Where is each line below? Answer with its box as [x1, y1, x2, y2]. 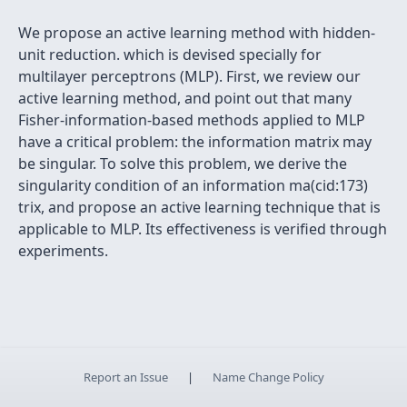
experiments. [18, 241, 108, 261]
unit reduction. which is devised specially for [18, 45, 322, 65]
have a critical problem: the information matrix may [18, 132, 372, 152]
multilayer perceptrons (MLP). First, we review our [18, 66, 361, 86]
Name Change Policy [212, 369, 324, 385]
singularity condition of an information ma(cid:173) [18, 175, 368, 195]
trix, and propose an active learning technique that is [18, 197, 381, 217]
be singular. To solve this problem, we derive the [18, 154, 347, 174]
